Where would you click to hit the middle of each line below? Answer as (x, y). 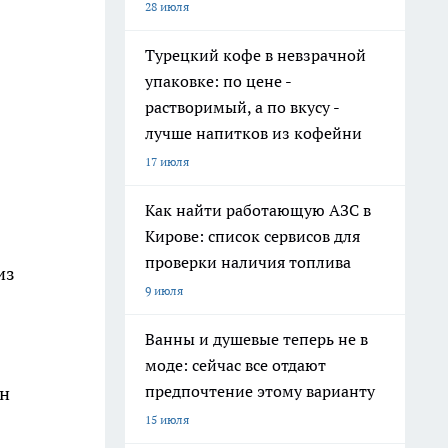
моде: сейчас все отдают (235, 365)
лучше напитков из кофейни (253, 133)
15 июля (167, 419)
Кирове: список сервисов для (252, 236)
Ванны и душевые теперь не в (256, 339)
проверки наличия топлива (248, 262)
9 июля (164, 290)
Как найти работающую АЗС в (258, 210)
